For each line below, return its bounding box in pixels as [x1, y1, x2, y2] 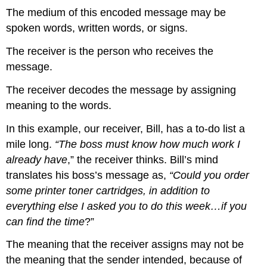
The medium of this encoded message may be [6, 7, 226, 19]
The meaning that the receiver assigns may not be [6, 238, 244, 251]
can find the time [6, 215, 85, 228]
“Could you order [169, 169, 250, 181]
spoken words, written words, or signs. [6, 22, 188, 35]
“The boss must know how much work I [55, 138, 241, 150]
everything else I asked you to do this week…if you [6, 200, 247, 212]
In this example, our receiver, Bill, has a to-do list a [6, 122, 246, 135]
